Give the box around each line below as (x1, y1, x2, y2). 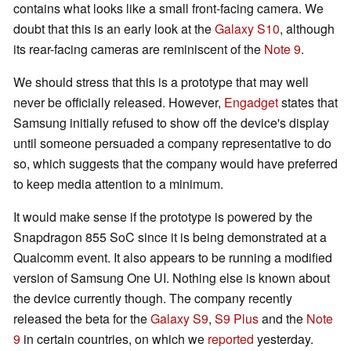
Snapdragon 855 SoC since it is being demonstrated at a (13, 228, 327, 247)
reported (208, 330, 254, 349)
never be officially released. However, (13, 93, 224, 112)
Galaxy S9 (150, 309, 208, 328)
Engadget (224, 93, 278, 112)
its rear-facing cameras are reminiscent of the (13, 40, 264, 59)
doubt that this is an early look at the (13, 20, 215, 38)
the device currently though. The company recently (13, 289, 292, 308)
